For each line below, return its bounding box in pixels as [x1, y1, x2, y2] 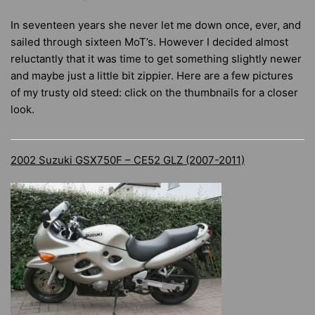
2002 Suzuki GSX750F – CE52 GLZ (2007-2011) [11, 153, 245, 167]
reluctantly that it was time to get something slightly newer [11, 51, 302, 65]
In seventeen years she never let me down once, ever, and [11, 18, 301, 32]
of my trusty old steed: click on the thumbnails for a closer [11, 85, 298, 99]
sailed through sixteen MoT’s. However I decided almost [11, 34, 288, 49]
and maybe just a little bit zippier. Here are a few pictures [11, 68, 293, 82]
